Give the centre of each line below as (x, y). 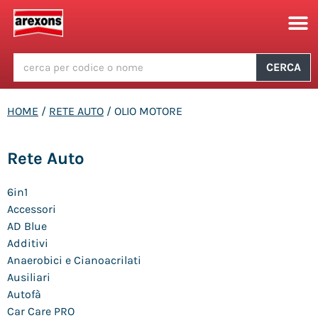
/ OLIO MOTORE (143, 111)
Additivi (28, 243)
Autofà (24, 294)
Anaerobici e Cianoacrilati (74, 260)
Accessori (32, 209)
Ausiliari (29, 277)
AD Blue (27, 226)
